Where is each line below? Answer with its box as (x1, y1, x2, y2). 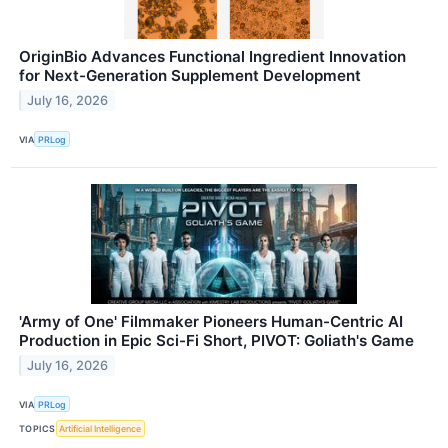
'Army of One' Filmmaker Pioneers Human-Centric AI (19, 312, 403, 332)
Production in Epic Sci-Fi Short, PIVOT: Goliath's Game (19, 331, 414, 351)
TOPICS (19, 423, 56, 435)
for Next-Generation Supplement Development (19, 66, 361, 86)
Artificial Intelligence (59, 423, 142, 435)
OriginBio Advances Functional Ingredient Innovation (19, 47, 406, 67)
